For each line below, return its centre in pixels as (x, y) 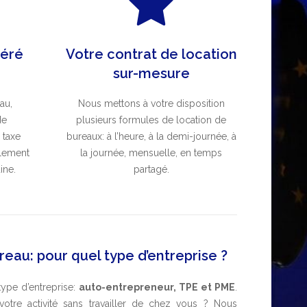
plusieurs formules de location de (151, 120)
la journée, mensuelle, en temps (151, 153)
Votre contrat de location (151, 54)
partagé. (151, 169)
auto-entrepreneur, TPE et (147, 287)
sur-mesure (151, 73)
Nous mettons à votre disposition (151, 103)
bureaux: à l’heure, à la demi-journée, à (151, 136)
